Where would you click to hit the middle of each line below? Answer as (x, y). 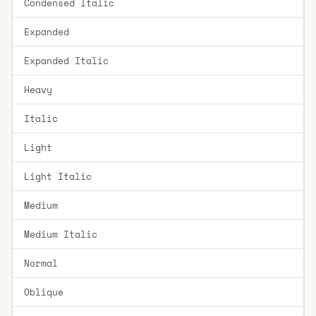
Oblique (43, 292)
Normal (41, 263)
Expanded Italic (66, 60)
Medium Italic (60, 234)
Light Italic (57, 176)
